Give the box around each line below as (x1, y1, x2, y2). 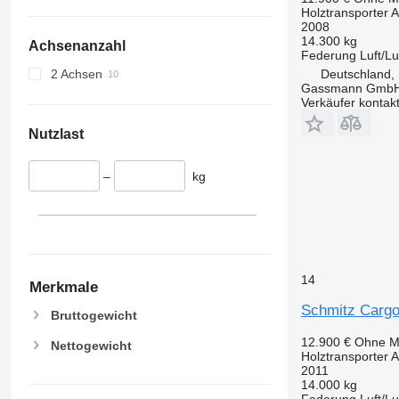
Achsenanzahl (28, 37, 126, 53)
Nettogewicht (50, 338, 132, 354)
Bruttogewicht (50, 308, 137, 323)
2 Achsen (50, 66, 102, 81)
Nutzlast (28, 126, 84, 142)
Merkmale (28, 279, 98, 297)
